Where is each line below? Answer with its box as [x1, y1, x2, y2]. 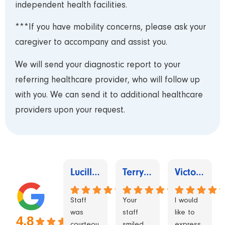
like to [175, 209, 195, 217]
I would [175, 197, 198, 205]
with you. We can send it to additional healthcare [15, 90, 203, 100]
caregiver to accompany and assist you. [15, 38, 167, 48]
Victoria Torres [196, 166, 204, 178]
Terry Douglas [144, 166, 152, 178]
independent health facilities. [15, 1, 127, 11]
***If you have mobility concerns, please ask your [15, 23, 206, 33]
